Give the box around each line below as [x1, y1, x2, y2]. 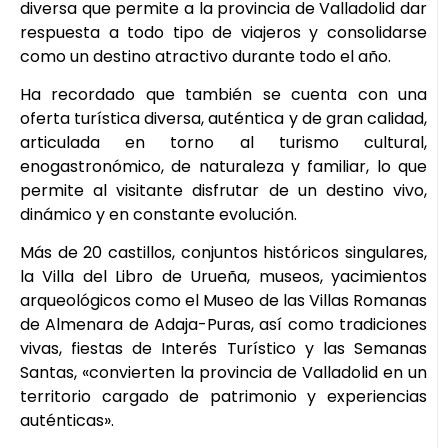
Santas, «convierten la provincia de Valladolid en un [20, 361, 427, 385]
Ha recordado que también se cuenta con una [20, 82, 427, 106]
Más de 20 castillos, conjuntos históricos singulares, [20, 241, 427, 265]
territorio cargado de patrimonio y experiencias [20, 385, 427, 409]
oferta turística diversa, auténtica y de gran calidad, [20, 106, 427, 130]
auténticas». [20, 409, 114, 433]
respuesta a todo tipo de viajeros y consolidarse [20, 20, 427, 44]
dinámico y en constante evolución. [20, 202, 297, 226]
